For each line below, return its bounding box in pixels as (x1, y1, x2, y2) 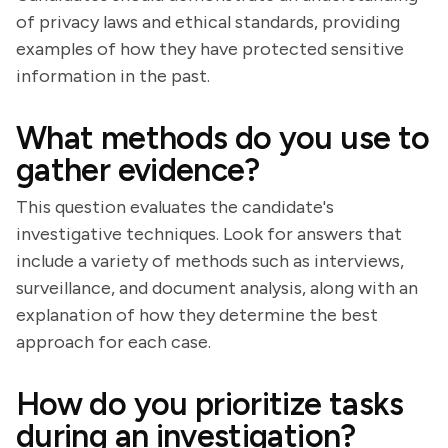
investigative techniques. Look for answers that (16, 223, 402, 245)
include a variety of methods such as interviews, (16, 250, 404, 272)
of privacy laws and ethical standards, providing (16, 11, 400, 33)
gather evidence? (16, 151, 260, 189)
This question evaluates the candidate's (16, 196, 334, 218)
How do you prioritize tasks (16, 385, 404, 423)
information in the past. (16, 65, 210, 87)
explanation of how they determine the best (16, 304, 378, 326)
